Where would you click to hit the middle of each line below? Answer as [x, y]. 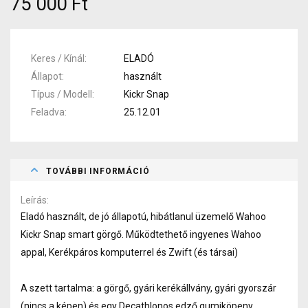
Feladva [48, 112]
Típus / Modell [62, 94]
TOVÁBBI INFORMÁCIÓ [98, 171]
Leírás [34, 200]
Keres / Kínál [58, 58]
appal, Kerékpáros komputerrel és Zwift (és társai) [129, 252]
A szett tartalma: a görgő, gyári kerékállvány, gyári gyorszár [148, 288]
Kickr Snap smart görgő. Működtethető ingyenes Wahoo [141, 234]
